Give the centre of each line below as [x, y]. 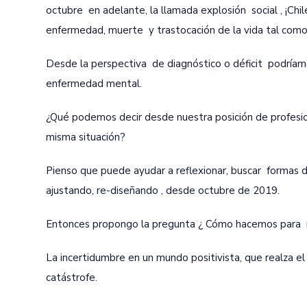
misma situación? [86, 137]
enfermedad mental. [94, 84]
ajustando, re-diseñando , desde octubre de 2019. [163, 191]
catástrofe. [72, 278]
